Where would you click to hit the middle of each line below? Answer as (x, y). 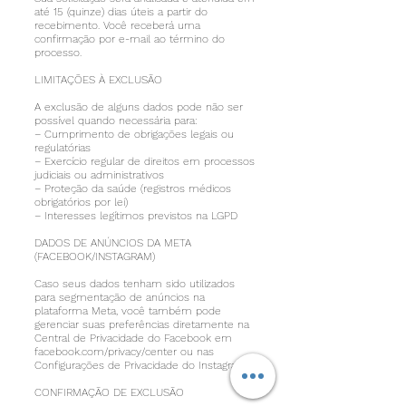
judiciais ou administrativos (99, 175)
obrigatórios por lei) (81, 202)
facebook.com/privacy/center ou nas (124, 352)
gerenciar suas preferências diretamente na (142, 324)
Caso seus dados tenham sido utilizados (135, 284)
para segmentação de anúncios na (120, 297)
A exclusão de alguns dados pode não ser (139, 107)
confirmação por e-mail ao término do (130, 39)
